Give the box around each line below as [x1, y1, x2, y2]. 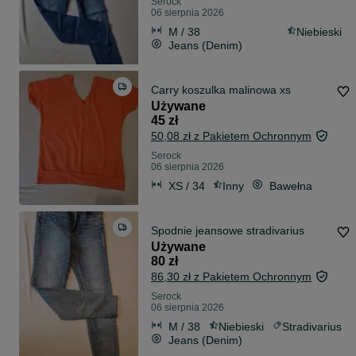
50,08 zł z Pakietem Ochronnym [151, 130, 311, 143]
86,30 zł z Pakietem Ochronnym [151, 270, 311, 284]
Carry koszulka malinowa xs [151, 83, 291, 97]
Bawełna [269, 179, 312, 192]
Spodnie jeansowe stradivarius [151, 224, 304, 238]
